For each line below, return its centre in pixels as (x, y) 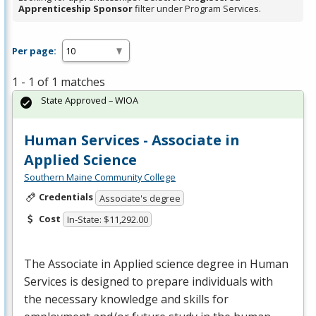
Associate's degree (140, 198)
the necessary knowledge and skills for (126, 299)
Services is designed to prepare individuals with (148, 282)
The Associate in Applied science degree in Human (156, 264)
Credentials (66, 197)
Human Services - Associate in (132, 140)
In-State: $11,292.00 (107, 220)
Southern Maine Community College (100, 177)
